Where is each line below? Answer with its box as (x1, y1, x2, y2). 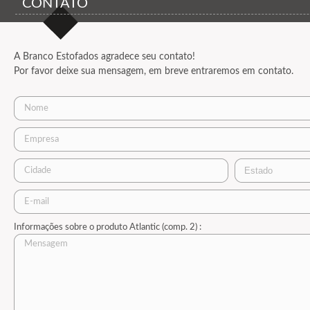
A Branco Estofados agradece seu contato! (14, 52, 195, 62)
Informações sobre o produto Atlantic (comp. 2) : (14, 223, 201, 232)
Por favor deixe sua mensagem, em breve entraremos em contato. (14, 66, 293, 76)
